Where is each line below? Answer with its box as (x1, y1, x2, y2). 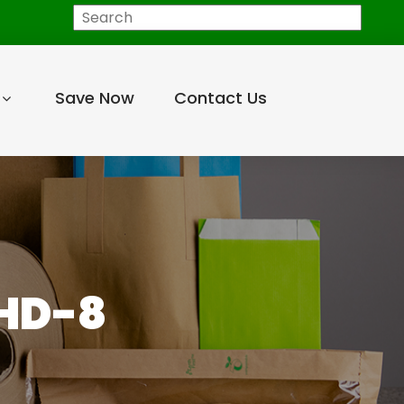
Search (36, 5, 87, 26)
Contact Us (173, 87, 267, 109)
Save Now (54, 87, 134, 109)
